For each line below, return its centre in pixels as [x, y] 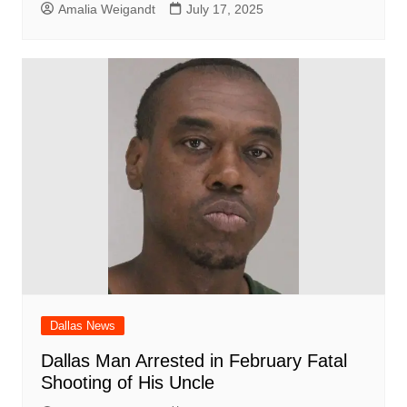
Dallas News [82, 326]
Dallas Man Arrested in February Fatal [194, 361]
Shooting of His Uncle [127, 383]
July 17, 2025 [224, 10]
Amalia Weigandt [106, 10]
